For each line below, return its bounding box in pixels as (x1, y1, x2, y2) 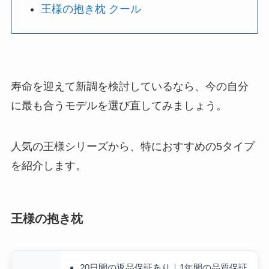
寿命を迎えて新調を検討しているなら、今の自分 (10, 80, 249, 92)
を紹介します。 (10, 159, 86, 172)
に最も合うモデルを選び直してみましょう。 (10, 99, 227, 112)
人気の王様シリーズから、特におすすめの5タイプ (10, 140, 255, 153)
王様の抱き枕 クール (41, 3, 142, 16)
